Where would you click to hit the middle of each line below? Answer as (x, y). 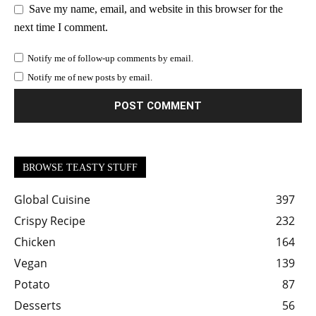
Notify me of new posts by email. (90, 77)
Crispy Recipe (50, 220)
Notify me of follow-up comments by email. (110, 58)
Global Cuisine (52, 199)
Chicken (35, 242)
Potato (32, 284)
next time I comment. (61, 27)
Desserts (38, 305)
